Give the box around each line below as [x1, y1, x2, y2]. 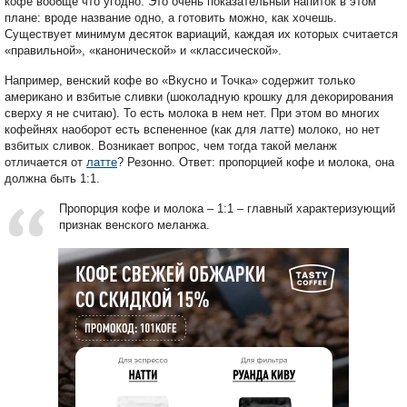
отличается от [5, 154, 86, 169]
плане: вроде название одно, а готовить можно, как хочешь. [5, 10, 337, 25]
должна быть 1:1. [5, 171, 100, 185]
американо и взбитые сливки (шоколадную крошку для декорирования [5, 89, 393, 104]
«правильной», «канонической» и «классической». [5, 43, 282, 57]
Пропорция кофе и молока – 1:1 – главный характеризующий [59, 201, 395, 215]
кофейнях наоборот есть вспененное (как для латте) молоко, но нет [5, 122, 380, 136]
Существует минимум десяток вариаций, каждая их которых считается [5, 26, 398, 41]
